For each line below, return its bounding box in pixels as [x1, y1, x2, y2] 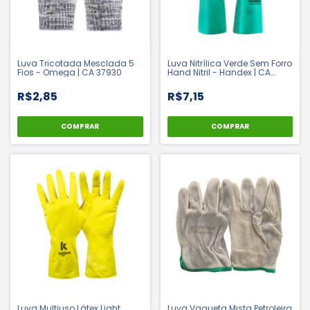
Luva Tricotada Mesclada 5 [17, 57, 134, 69]
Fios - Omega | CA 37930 [17, 66, 122, 78]
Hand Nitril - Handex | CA [167, 66, 271, 78]
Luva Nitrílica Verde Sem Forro [167, 57, 292, 69]
